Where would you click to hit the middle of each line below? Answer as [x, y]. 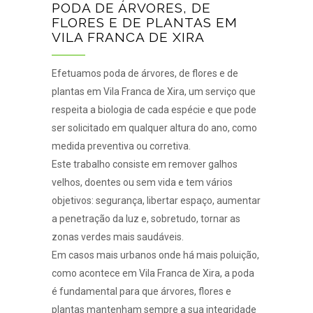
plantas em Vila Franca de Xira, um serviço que [154, 91]
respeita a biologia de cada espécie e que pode [154, 109]
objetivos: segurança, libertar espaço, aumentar [156, 200]
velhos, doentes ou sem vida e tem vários [142, 182]
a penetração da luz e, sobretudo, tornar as [146, 218]
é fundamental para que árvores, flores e [141, 291]
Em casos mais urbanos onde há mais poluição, [155, 255]
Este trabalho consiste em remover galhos [145, 164]
